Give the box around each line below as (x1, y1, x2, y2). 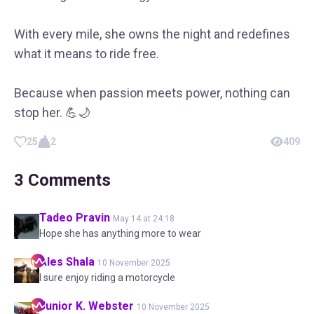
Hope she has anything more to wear (39, 228, 201, 239)
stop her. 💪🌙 (14, 105, 90, 120)
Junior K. (39, 299, 86, 313)
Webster (88, 299, 134, 313)
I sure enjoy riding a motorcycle (39, 272, 175, 283)
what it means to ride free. (14, 46, 159, 61)
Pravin (76, 211, 110, 224)
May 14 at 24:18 (113, 214, 175, 224)
